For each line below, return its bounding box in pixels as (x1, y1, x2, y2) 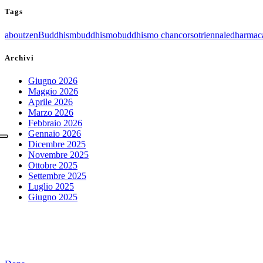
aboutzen (5, 29, 38, 40)
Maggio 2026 (28, 86, 78, 96)
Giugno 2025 (28, 191, 77, 202)
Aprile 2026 (28, 96, 73, 107)
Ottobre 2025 (28, 160, 77, 170)
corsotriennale (178, 29, 230, 40)
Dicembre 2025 (28, 139, 86, 149)
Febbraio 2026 (28, 117, 82, 128)
